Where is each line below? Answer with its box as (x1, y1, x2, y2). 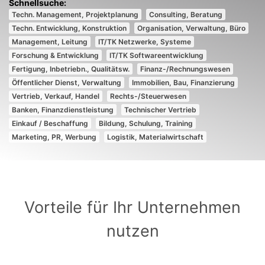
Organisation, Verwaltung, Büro (137, 24, 245, 33)
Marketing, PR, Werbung (12, 132, 96, 141)
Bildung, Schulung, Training (99, 119, 193, 128)
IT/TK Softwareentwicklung (109, 51, 203, 60)
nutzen (106, 221, 159, 241)
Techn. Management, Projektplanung (12, 10, 138, 19)
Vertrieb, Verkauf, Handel (12, 92, 99, 101)
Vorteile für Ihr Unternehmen (24, 198, 241, 217)
